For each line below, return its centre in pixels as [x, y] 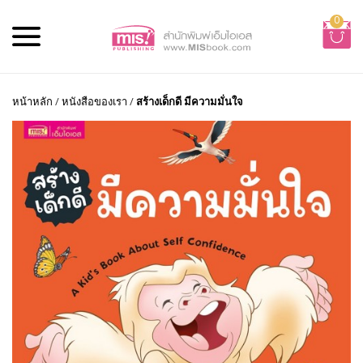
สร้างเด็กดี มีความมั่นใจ [190, 101]
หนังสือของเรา [94, 101]
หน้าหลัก [32, 101]
